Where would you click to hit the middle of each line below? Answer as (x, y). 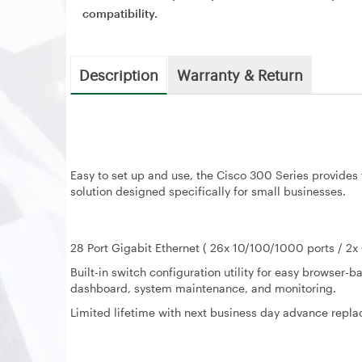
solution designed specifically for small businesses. (208, 191)
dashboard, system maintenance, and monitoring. (203, 288)
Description (119, 74)
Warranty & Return (240, 74)
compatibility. (120, 13)
